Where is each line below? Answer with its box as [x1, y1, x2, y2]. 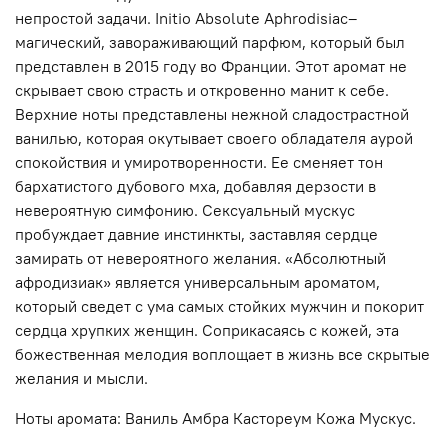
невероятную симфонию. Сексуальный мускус [15, 200, 355, 221]
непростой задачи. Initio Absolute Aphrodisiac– [15, 8, 357, 29]
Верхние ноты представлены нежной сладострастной [15, 104, 409, 125]
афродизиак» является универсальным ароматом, [15, 272, 380, 293]
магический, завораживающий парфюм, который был [15, 32, 405, 53]
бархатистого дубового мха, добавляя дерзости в [15, 176, 376, 197]
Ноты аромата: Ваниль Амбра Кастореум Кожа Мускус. [15, 408, 416, 429]
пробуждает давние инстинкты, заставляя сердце [15, 224, 378, 245]
